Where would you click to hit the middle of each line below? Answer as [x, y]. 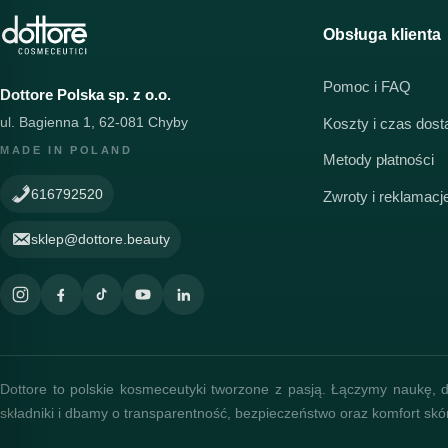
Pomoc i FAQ [366, 87]
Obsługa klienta [381, 34]
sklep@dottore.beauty [101, 238]
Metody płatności [378, 160]
